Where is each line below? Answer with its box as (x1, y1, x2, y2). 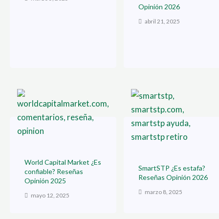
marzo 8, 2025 (144, 188, 182, 196)
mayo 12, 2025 (30, 192, 69, 199)
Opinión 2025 (24, 176, 66, 185)
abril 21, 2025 (144, 18, 180, 25)
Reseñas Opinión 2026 (138, 173, 208, 182)
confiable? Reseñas (24, 167, 83, 176)
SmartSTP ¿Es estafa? (138, 164, 205, 173)
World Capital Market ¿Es (24, 158, 101, 167)
